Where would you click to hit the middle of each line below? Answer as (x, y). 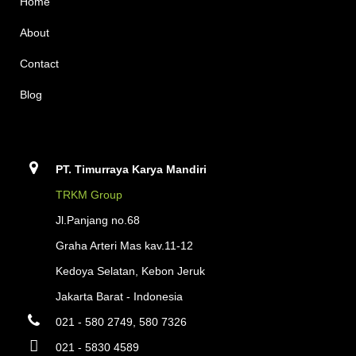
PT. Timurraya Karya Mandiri (131, 169)
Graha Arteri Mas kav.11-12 (124, 246)
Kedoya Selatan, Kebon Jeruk (130, 271)
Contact (39, 64)
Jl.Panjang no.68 (98, 220)
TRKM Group (89, 195)
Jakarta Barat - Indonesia (119, 296)
